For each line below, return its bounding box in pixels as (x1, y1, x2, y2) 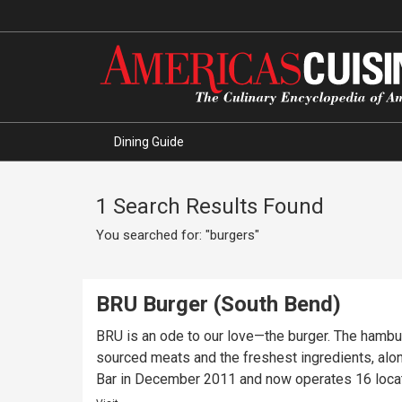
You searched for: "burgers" (96, 227, 259, 243)
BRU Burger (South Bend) (96, 292, 341, 317)
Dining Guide (114, 135, 184, 149)
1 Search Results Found (96, 194, 324, 219)
